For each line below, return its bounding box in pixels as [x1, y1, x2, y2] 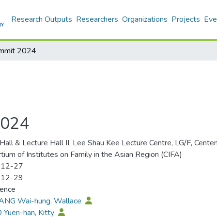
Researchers [76, 14, 118, 25]
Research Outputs [11, 14, 72, 25]
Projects [171, 14, 200, 25]
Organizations [122, 14, 168, 25]
